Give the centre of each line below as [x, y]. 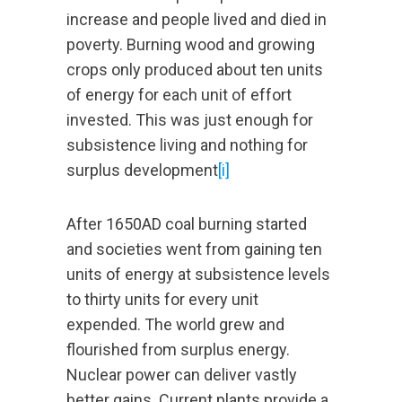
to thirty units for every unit [162, 300]
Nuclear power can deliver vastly [182, 375]
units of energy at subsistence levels [198, 275]
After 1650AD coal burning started [187, 224]
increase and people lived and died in [197, 20]
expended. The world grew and [175, 325]
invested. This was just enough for [190, 120]
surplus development [142, 170]
